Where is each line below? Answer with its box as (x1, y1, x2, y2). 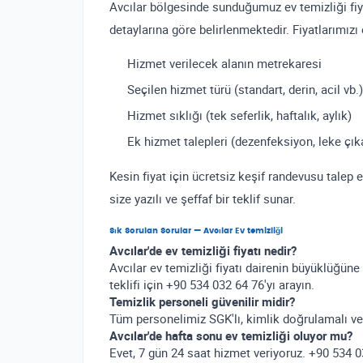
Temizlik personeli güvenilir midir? (109, 293, 295, 310)
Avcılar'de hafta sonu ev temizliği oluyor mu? (109, 327, 352, 344)
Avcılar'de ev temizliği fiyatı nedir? (109, 242, 297, 258)
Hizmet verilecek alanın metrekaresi (127, 55, 322, 71)
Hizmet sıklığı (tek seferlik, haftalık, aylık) (127, 107, 352, 123)
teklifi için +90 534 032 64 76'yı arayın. (109, 276, 314, 293)
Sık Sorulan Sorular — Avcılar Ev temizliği (109, 227, 283, 235)
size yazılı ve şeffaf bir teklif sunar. (109, 190, 296, 207)
